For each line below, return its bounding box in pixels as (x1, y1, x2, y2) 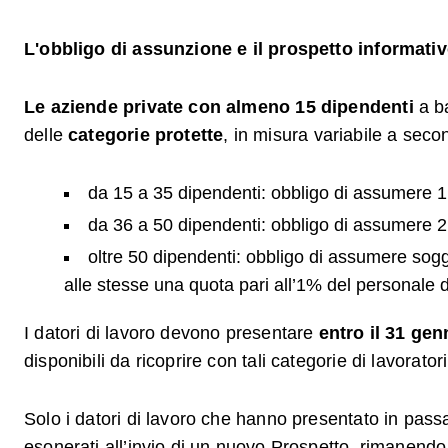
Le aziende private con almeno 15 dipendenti (24, 97, 419, 117)
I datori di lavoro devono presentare (24, 323, 319, 343)
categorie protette (68, 125, 224, 145)
